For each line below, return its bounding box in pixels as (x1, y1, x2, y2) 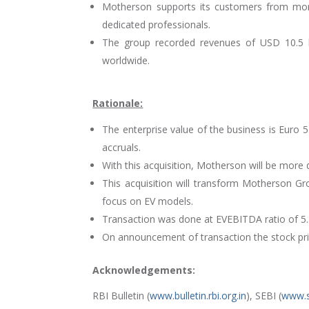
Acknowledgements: (92, 263, 196, 277)
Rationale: (92, 97, 143, 110)
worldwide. (102, 54, 150, 68)
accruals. (102, 141, 141, 154)
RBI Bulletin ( (92, 289, 150, 303)
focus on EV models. (102, 195, 194, 208)
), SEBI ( (246, 289, 282, 303)
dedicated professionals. (102, 18, 211, 32)
